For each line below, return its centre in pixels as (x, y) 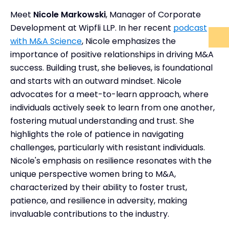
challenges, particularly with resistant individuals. (108, 147)
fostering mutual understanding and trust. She (102, 121)
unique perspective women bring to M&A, (93, 174)
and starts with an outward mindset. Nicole (96, 81)
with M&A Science (46, 41)
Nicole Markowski (70, 14)
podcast (190, 28)
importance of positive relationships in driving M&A (112, 54)
